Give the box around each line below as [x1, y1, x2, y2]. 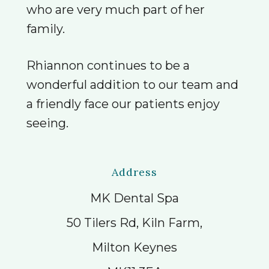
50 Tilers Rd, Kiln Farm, [67, 216, 202, 230]
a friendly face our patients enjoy [26, 97, 220, 111]
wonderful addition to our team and [26, 77, 238, 92]
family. [26, 22, 65, 36]
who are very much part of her [26, 2, 205, 17]
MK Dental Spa [90, 191, 179, 205]
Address [112, 165, 157, 179]
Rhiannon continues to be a [26, 58, 190, 73]
